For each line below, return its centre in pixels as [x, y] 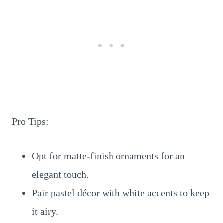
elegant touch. [60, 174]
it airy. [45, 211]
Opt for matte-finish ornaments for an [108, 156]
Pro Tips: [30, 121]
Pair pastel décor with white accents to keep [120, 193]
